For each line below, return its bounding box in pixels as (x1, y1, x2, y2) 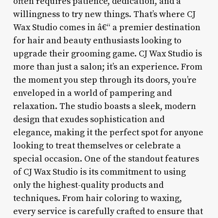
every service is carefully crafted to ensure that (13, 205, 203, 217)
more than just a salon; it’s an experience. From (13, 61, 202, 73)
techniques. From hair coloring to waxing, (13, 192, 182, 204)
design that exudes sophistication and (13, 113, 164, 125)
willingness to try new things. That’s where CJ (13, 8, 196, 20)
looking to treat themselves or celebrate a (13, 140, 181, 151)
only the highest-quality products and (13, 179, 163, 191)
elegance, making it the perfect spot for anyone (13, 127, 203, 138)
